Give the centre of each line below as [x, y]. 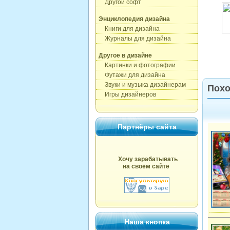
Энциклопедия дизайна [134, 19]
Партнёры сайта [147, 127]
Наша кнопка [147, 222]
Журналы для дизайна [135, 39]
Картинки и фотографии [137, 65]
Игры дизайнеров [127, 94]
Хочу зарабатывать [148, 159]
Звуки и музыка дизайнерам [142, 85]
